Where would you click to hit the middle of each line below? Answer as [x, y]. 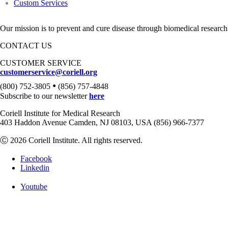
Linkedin [35, 168]
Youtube [34, 186]
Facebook [36, 159]
